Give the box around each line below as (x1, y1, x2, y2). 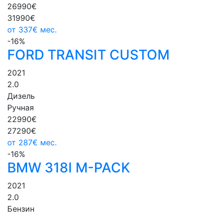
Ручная (7, 103, 34, 113)
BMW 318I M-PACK (7, 159, 130, 176)
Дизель (7, 91, 35, 101)
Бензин (7, 204, 34, 214)
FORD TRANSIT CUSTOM (7, 46, 170, 63)
